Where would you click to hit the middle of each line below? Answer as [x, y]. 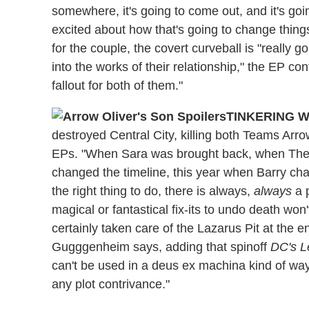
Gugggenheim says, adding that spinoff [161, 247]
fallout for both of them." [117, 85]
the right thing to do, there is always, [153, 191]
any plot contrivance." [111, 284]
